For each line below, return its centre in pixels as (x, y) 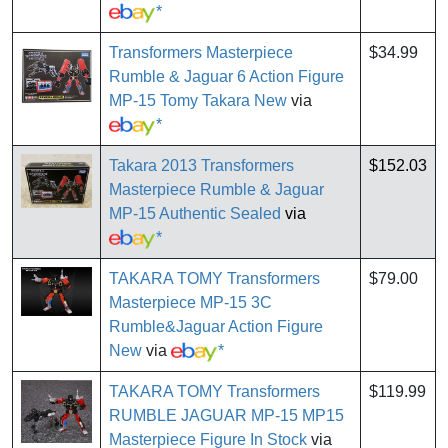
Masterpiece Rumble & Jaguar (216, 190)
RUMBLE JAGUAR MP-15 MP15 (226, 416)
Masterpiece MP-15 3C (190, 303)
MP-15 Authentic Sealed (195, 214)
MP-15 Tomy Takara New (198, 101)
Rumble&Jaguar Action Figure (216, 327)
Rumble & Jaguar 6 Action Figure (226, 77)
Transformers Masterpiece (201, 53)
